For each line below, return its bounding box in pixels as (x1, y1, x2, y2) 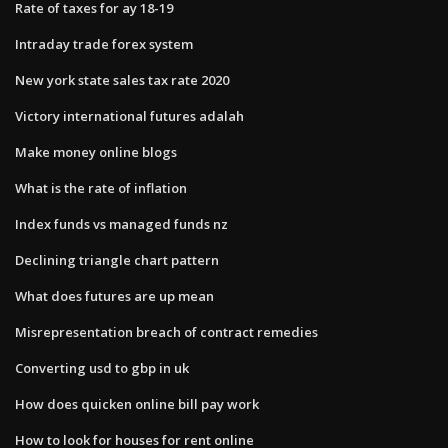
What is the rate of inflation (15, 178, 187, 197)
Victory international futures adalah (15, 106, 244, 125)
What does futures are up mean (15, 286, 214, 305)
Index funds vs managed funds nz (15, 214, 228, 233)
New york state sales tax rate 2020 (15, 70, 229, 89)
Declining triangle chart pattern (15, 250, 219, 269)
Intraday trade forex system (15, 34, 193, 53)
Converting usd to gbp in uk (15, 358, 189, 377)
